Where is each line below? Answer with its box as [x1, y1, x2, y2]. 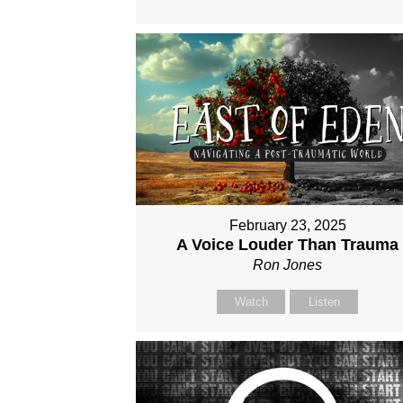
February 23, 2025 [228, 218, 346, 234]
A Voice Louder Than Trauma [176, 236, 399, 255]
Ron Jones [253, 257, 323, 273]
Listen [308, 295, 340, 309]
